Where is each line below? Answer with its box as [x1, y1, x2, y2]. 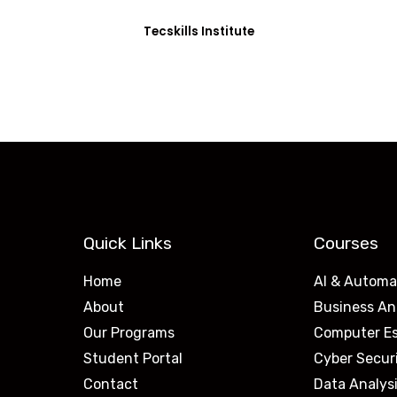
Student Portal [83, 349, 183, 367]
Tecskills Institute [143, 22, 254, 40]
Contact [83, 375, 138, 393]
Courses [314, 232, 378, 253]
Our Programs [83, 323, 175, 341]
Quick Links [83, 232, 172, 253]
